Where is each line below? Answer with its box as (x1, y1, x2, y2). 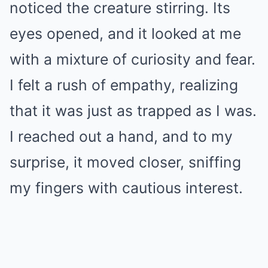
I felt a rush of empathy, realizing (10, 76, 238, 94)
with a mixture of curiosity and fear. (10, 50, 255, 68)
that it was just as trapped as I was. (10, 102, 257, 120)
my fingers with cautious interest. (10, 179, 243, 197)
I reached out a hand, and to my (10, 127, 233, 145)
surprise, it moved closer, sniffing (10, 153, 241, 171)
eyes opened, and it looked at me (10, 25, 241, 42)
